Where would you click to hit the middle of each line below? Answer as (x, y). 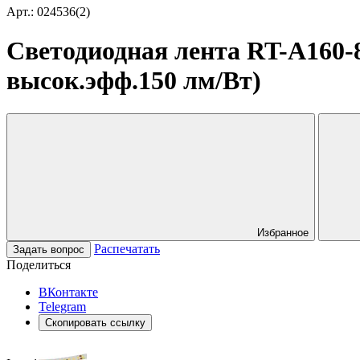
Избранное (283, 232)
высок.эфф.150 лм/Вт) (134, 81)
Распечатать (127, 248)
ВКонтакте (68, 292)
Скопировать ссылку (95, 322)
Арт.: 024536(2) (48, 12)
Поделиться (39, 264)
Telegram (62, 306)
